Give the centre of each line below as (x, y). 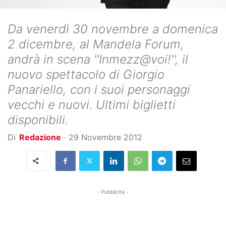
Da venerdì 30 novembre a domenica (113, 29)
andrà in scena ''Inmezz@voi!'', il (98, 59)
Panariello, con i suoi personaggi (99, 89)
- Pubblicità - (113, 191)
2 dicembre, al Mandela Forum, (96, 44)
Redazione (40, 137)
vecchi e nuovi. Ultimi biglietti (92, 104)
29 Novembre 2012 (105, 137)
